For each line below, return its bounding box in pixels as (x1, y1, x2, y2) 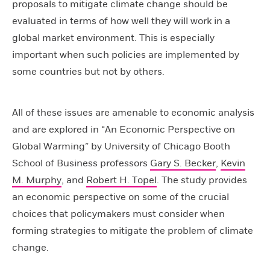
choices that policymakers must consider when (12, 208, 225, 220)
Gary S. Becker (150, 157, 216, 169)
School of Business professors (12, 157, 150, 169)
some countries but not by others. (12, 66, 165, 78)
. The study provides (157, 174, 247, 186)
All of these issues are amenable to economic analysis (12, 107, 254, 119)
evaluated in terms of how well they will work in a (12, 15, 230, 27)
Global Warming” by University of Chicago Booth (12, 140, 230, 152)
